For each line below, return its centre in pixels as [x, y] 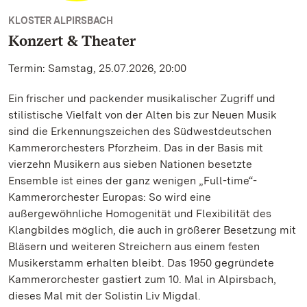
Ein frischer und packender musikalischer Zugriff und [142, 98]
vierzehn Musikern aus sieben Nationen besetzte [130, 164]
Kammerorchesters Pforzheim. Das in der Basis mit [136, 148]
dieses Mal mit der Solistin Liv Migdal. [105, 296]
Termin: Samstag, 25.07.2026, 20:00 [97, 68]
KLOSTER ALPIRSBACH [61, 21]
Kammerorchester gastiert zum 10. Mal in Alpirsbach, [142, 279]
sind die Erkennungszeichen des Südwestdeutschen [140, 131]
